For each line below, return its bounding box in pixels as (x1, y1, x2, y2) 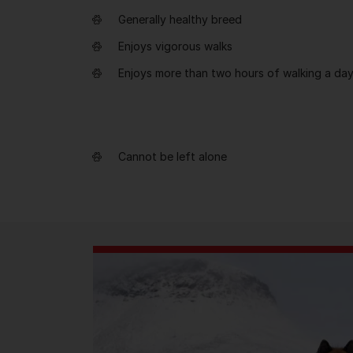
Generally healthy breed (118, 13, 242, 26)
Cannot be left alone (118, 150, 227, 163)
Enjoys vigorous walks (118, 39, 232, 53)
